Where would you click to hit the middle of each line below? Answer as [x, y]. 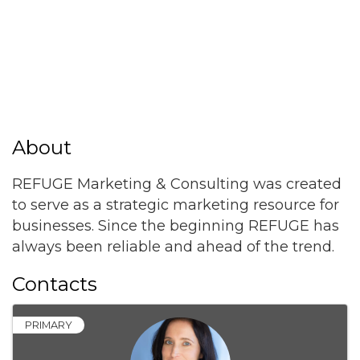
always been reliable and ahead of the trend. [173, 247]
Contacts [55, 284]
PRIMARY [49, 325]
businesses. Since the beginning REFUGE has [176, 226]
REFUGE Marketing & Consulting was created [177, 184]
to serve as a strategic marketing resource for [176, 205]
